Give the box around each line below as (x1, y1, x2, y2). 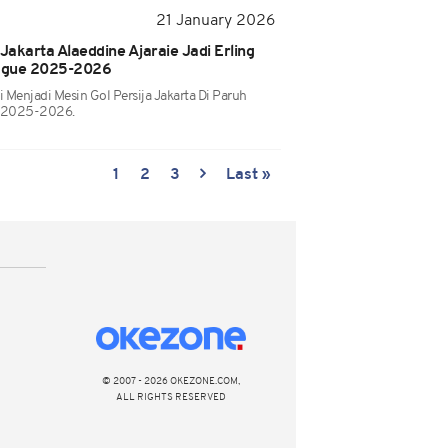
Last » (226, 167, 271, 183)
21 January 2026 (156, 13, 276, 29)
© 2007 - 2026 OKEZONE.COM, (102, 376, 240, 387)
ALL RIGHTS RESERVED (116, 392, 226, 403)
